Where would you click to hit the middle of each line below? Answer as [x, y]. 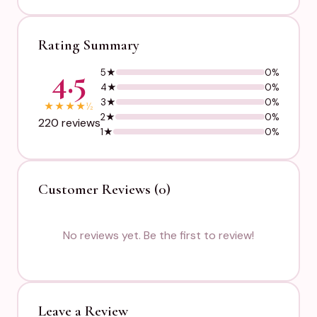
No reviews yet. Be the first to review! [158, 235]
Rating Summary [88, 45]
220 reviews [69, 122]
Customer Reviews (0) [104, 189]
